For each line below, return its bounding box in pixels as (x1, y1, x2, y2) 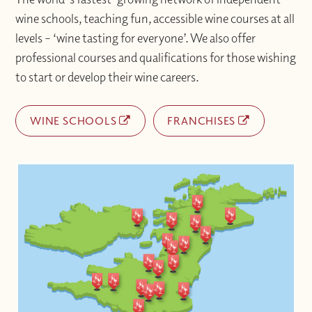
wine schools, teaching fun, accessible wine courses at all (15, 10, 295, 27)
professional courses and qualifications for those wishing (15, 49, 297, 66)
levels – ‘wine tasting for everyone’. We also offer (15, 30, 256, 47)
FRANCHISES (167, 114, 239, 128)
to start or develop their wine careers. (15, 69, 200, 86)
